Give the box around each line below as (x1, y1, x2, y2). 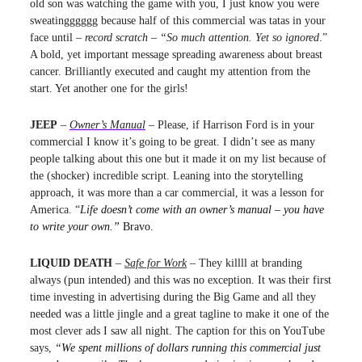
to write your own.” (30, 221, 123, 234)
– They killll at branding (187, 257, 302, 270)
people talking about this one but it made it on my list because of (30, 153, 326, 166)
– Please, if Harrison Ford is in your (145, 119, 314, 132)
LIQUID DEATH (30, 257, 112, 270)
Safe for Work (124, 257, 187, 270)
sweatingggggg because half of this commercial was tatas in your (30, 15, 326, 27)
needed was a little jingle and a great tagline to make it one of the (30, 308, 329, 321)
